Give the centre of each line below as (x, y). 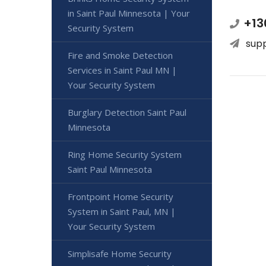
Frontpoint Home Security (121, 197)
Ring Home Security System (125, 155)
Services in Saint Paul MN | (122, 70)
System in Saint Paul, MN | (122, 212)
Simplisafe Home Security (120, 254)
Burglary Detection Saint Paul (127, 113)
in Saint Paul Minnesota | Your (129, 13)
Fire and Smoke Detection (120, 56)
